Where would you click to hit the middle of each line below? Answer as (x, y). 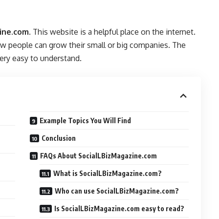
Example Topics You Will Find (86, 120)
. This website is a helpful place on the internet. (112, 32)
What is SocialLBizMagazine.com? (108, 173)
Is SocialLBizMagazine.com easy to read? (120, 208)
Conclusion (59, 138)
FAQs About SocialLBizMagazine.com (99, 156)
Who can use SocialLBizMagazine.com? (117, 191)
